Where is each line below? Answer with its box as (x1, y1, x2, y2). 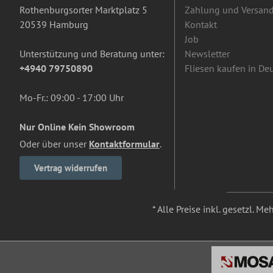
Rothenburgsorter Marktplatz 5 (19, 4, 147, 16)
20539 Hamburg (19, 18, 88, 30)
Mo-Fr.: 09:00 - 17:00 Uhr (19, 91, 124, 104)
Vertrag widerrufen (34, 162, 107, 174)
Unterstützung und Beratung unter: (19, 48, 165, 60)
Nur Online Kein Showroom (19, 121, 135, 133)
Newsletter (185, 48, 230, 60)
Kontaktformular (89, 138, 160, 150)
